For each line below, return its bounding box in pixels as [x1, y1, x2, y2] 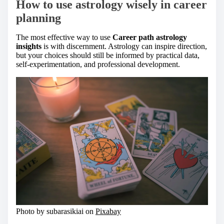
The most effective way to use [16, 33, 112, 42]
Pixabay [95, 206, 121, 215]
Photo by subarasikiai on [16, 206, 95, 215]
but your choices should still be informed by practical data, [16, 51, 199, 60]
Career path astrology [112, 33, 187, 42]
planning [16, 11, 61, 25]
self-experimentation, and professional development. [16, 60, 180, 69]
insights [16, 42, 41, 51]
